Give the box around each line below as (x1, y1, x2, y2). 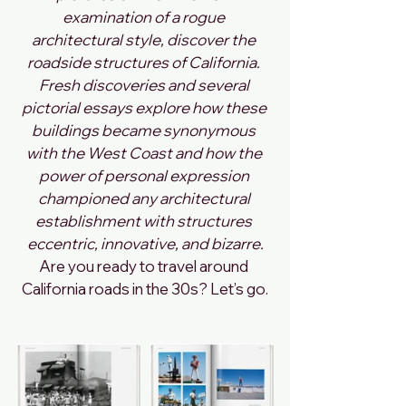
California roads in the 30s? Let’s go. (22, 278, 268, 298)
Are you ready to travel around (39, 256, 251, 275)
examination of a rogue (63, 6, 227, 26)
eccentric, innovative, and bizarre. (26, 233, 264, 253)
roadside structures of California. (27, 52, 263, 72)
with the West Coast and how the (25, 142, 265, 162)
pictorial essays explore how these (21, 97, 269, 117)
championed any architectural (37, 188, 253, 208)
